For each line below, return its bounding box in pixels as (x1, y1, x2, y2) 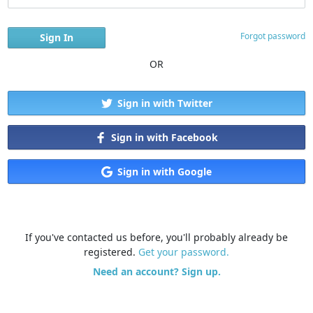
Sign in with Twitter (117, 96, 212, 110)
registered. (84, 245, 138, 259)
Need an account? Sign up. (92, 265, 221, 279)
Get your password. (138, 245, 229, 259)
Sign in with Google (117, 165, 212, 179)
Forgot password (240, 30, 305, 43)
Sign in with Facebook (111, 131, 218, 145)
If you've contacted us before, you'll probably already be (25, 231, 288, 245)
